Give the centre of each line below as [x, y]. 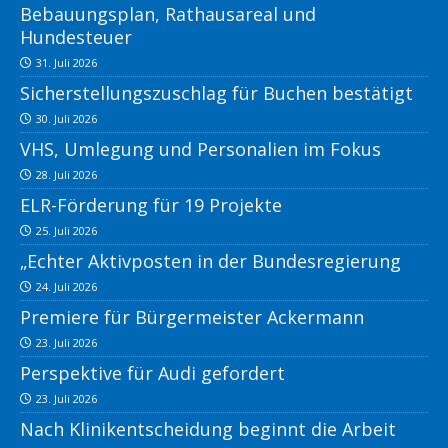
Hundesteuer [76, 37]
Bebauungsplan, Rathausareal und [168, 14]
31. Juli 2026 [66, 63]
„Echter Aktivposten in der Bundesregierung [210, 261]
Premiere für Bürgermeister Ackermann [192, 317]
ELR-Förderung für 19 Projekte [151, 205]
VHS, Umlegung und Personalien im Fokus [200, 149]
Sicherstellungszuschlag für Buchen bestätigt [216, 93]
